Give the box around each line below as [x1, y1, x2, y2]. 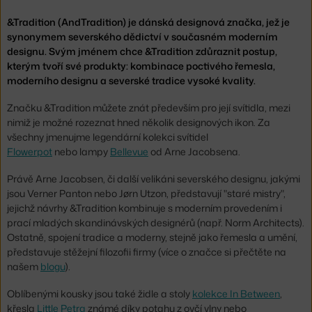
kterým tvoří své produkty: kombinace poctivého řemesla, [7, 58, 275, 72]
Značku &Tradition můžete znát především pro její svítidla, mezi [7, 100, 290, 114]
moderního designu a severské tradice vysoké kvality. [7, 73, 256, 87]
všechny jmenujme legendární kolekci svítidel [7, 130, 208, 143]
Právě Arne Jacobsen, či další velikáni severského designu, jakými [7, 172, 300, 185]
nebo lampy [52, 144, 110, 158]
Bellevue [110, 144, 148, 158]
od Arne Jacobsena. [148, 144, 240, 158]
